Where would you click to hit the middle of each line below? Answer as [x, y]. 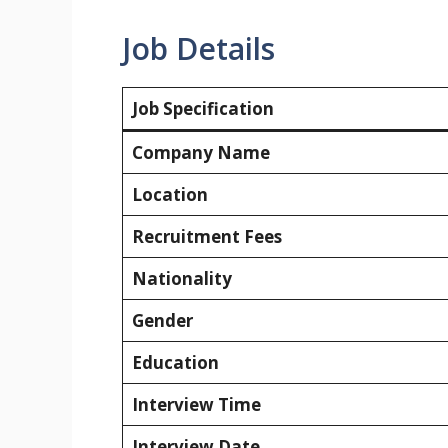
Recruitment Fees [206, 236]
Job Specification [202, 108]
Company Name [200, 152]
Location [169, 194]
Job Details [198, 48]
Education [175, 362]
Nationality [181, 278]
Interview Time [196, 404]
